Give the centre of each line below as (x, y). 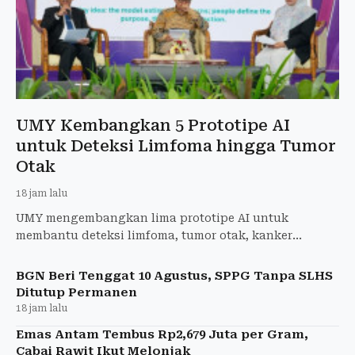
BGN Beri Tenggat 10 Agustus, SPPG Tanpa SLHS (174, 275)
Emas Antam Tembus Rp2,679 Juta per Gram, (162, 334)
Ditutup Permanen (76, 292)
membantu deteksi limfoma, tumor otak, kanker (154, 235)
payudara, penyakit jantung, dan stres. (131, 252)
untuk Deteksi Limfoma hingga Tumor (176, 145)
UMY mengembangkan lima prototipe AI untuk (152, 218)
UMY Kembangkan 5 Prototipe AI (153, 125)
